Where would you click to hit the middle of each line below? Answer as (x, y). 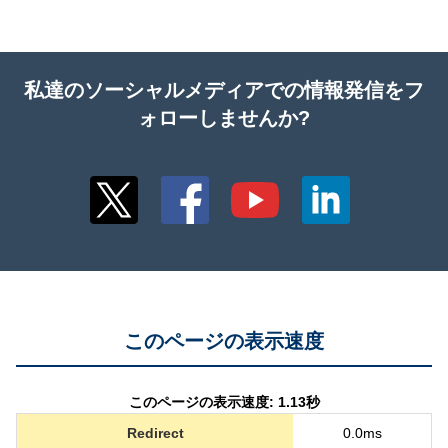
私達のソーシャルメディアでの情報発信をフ (224, 89)
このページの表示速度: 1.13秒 (224, 401)
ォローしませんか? (224, 117)
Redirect (155, 432)
